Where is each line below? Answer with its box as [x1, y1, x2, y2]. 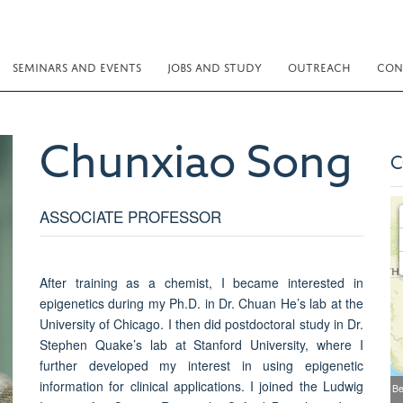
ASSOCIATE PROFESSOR [39, 204, 221, 228]
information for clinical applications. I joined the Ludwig [39, 376, 363, 395]
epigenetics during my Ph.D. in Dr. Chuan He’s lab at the [39, 293, 363, 312]
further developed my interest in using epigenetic [39, 355, 363, 374]
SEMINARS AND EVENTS [13, 58, 141, 75]
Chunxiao [39, 144, 236, 188]
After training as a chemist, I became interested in [39, 273, 363, 291]
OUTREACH [288, 58, 351, 75]
